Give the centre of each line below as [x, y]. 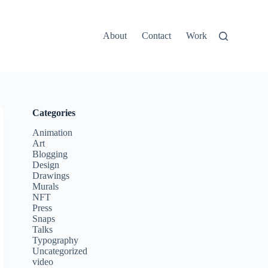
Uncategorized [60, 251]
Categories [54, 113]
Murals [46, 186]
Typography [56, 240]
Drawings [51, 175]
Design [46, 165]
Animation [53, 132]
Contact [156, 36]
